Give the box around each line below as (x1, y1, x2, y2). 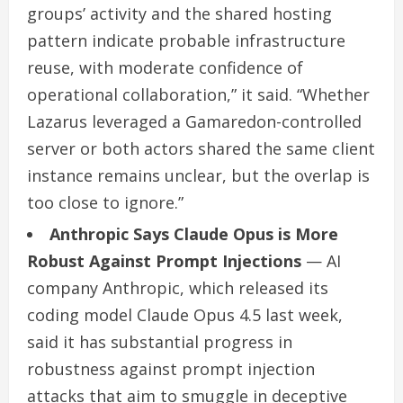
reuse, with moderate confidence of (27, 56, 303, 78)
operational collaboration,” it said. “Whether (27, 83, 370, 105)
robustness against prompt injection (27, 357, 315, 380)
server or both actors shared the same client (27, 137, 375, 159)
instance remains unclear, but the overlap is (27, 164, 370, 186)
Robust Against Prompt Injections (27, 249, 301, 272)
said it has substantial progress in (27, 330, 292, 353)
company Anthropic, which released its (27, 276, 328, 299)
